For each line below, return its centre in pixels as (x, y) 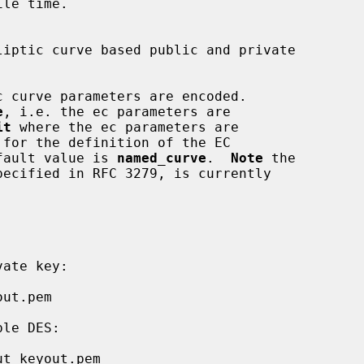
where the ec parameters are (125, 127)
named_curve (162, 158)
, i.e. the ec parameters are (117, 111)
